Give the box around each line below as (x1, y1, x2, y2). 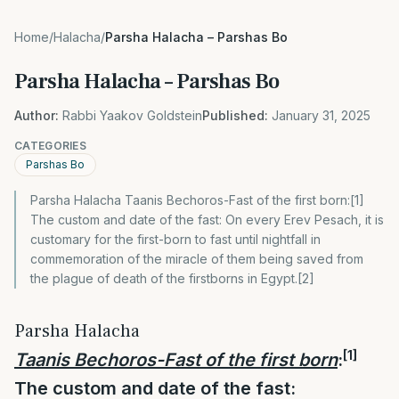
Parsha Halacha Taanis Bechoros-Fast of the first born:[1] (30, 192, 364, 208)
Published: (202, 108, 268, 123)
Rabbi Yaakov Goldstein (62, 108, 202, 123)
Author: (14, 108, 59, 123)
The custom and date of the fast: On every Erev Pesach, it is (30, 212, 384, 227)
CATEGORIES (14, 139, 86, 152)
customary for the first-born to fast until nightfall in (30, 232, 321, 247)
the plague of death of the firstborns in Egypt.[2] (30, 271, 314, 286)
